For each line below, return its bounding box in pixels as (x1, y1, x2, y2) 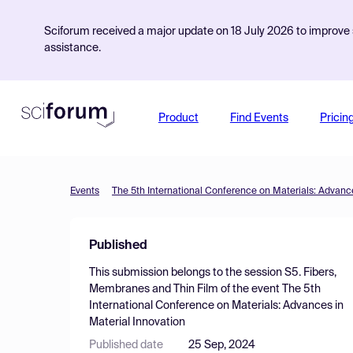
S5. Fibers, (284, 267, 336, 278)
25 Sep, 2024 (188, 340, 255, 351)
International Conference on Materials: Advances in (89, 300, 344, 311)
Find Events (229, 113, 288, 124)
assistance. (44, 43, 101, 54)
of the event (218, 284, 282, 295)
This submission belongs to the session (89, 267, 284, 278)
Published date (89, 340, 163, 351)
